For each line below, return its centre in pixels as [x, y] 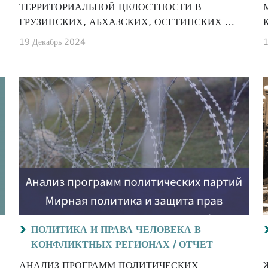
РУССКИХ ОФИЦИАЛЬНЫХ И [88, 37]
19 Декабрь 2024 [52, 42]
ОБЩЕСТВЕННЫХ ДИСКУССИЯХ [96, 52]
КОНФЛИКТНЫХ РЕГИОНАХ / [103, 244]
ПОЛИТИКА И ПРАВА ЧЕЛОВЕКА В [116, 229]
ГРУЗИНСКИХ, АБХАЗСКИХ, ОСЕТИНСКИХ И [126, 22]
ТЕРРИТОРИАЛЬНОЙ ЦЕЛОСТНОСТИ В [110, 7]
